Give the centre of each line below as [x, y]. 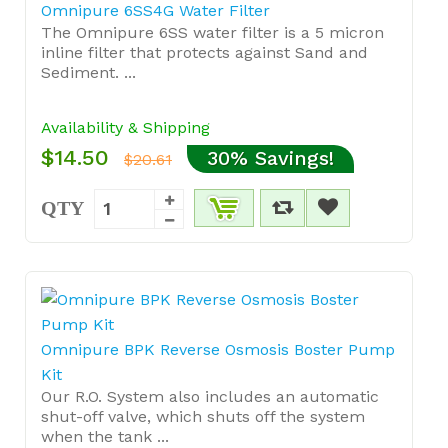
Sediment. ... [88, 72]
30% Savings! [270, 157]
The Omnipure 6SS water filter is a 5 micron [212, 32]
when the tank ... [105, 436]
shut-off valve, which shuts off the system [203, 416]
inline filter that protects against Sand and [204, 52]
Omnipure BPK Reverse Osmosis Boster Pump [218, 349]
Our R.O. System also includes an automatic [210, 396]
